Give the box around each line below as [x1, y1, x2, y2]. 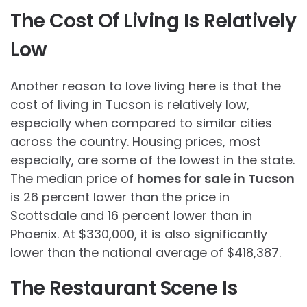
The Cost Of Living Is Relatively [10, 7, 296, 34]
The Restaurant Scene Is [10, 274, 238, 302]
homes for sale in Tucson [137, 169, 295, 187]
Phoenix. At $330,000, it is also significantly [10, 225, 267, 243]
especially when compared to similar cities [10, 114, 272, 132]
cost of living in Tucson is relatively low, [10, 95, 249, 113]
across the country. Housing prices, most [10, 132, 261, 150]
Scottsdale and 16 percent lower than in [10, 206, 252, 224]
